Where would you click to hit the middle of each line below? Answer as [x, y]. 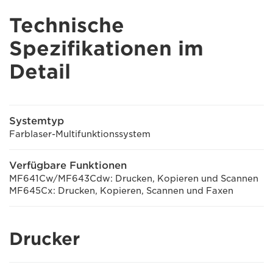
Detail [40, 72]
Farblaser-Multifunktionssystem [80, 134]
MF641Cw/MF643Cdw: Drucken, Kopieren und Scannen [134, 179]
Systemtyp [37, 121]
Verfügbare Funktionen [68, 165]
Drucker [44, 239]
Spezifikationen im [106, 48]
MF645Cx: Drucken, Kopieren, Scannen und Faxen [121, 191]
